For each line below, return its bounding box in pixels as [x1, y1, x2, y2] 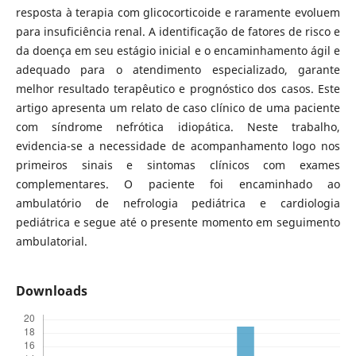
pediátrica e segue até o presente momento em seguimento [15, 214, 341, 230]
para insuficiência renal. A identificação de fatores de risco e [15, 23, 341, 39]
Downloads [15, 281, 87, 300]
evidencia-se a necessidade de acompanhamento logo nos [15, 137, 341, 153]
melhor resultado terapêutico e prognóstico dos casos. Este [15, 80, 341, 96]
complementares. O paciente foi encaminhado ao [15, 176, 341, 192]
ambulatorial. [15, 233, 87, 249]
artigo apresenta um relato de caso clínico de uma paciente [15, 99, 341, 115]
